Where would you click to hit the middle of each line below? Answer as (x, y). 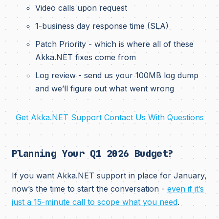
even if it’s (186, 189)
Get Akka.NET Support (58, 117)
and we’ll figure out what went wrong (105, 88)
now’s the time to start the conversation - (89, 189)
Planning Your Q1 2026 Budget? (93, 153)
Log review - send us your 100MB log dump (117, 75)
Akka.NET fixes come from (86, 57)
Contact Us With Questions (154, 117)
